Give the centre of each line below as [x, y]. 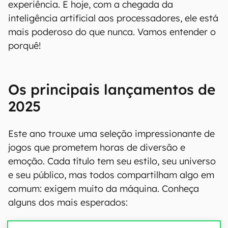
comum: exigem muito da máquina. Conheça [104, 189]
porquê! [24, 46]
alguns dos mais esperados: [68, 202]
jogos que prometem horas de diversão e [97, 147]
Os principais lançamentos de [112, 89]
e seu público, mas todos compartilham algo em [111, 175]
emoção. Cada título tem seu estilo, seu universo [112, 161]
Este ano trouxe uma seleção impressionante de [111, 134]
